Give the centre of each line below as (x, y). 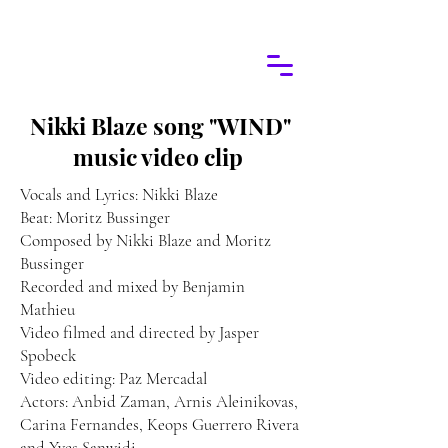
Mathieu (47, 309)
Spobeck (48, 355)
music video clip (160, 156)
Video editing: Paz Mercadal (113, 378)
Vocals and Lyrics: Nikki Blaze (119, 194)
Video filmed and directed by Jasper (139, 332)
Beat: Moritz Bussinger (95, 217)
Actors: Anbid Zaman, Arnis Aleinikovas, (159, 401)
